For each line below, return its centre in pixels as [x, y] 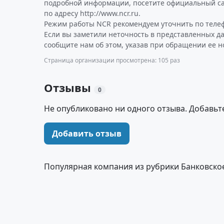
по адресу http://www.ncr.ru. [92, 13]
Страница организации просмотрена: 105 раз [112, 60]
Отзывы [69, 87]
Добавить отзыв [87, 133]
